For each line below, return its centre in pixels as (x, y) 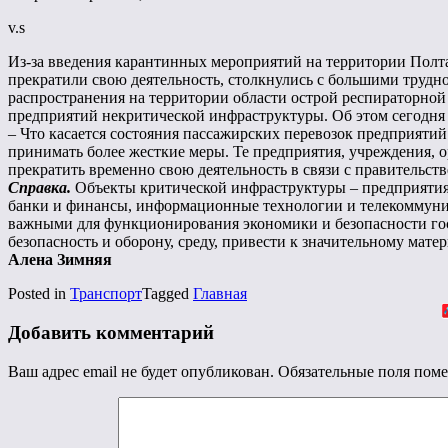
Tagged (167, 294)
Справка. (39, 188)
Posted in (39, 294)
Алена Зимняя (60, 260)
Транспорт (106, 294)
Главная (220, 294)
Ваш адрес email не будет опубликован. (141, 371)
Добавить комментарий (111, 333)
